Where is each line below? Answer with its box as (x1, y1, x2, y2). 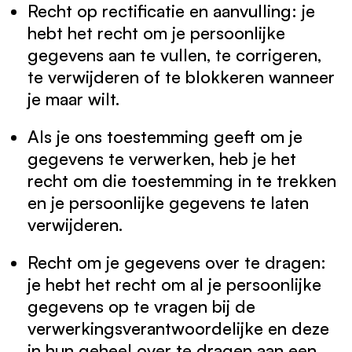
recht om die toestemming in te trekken (27, 170, 336, 191)
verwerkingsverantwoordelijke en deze (27, 317, 329, 339)
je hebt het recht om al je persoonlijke (27, 273, 321, 295)
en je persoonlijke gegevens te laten (27, 192, 309, 213)
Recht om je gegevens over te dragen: (27, 251, 326, 273)
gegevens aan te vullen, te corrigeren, (27, 44, 321, 65)
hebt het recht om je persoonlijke (27, 22, 285, 43)
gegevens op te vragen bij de (27, 295, 255, 317)
